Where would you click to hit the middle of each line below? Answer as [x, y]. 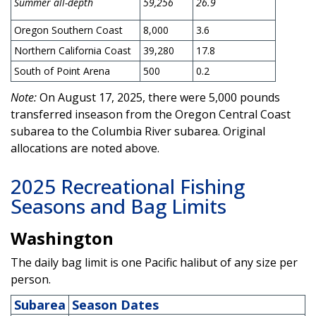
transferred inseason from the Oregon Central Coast [151, 114]
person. [31, 279]
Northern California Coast [73, 50]
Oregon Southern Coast [68, 30]
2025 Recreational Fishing [128, 186]
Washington [62, 238]
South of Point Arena [62, 71]
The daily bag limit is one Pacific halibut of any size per [154, 262]
